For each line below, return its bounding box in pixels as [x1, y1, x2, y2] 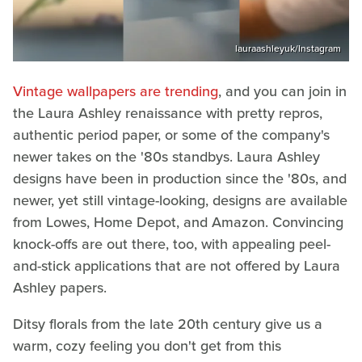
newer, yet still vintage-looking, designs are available [13, 190, 347, 212]
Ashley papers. [13, 277, 107, 299]
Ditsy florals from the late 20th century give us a [13, 314, 322, 335]
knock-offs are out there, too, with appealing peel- [13, 234, 330, 255]
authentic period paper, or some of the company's [13, 124, 330, 146]
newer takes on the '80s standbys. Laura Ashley [13, 146, 320, 168]
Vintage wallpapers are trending [13, 81, 218, 103]
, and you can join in [218, 81, 347, 103]
